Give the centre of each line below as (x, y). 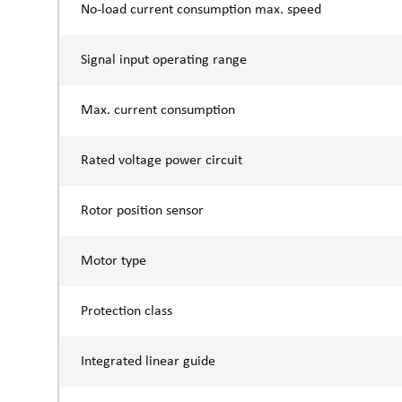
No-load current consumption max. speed (201, 9)
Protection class (126, 311)
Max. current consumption (157, 110)
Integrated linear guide (148, 361)
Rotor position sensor (142, 210)
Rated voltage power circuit (161, 160)
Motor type (113, 261)
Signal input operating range (163, 60)
